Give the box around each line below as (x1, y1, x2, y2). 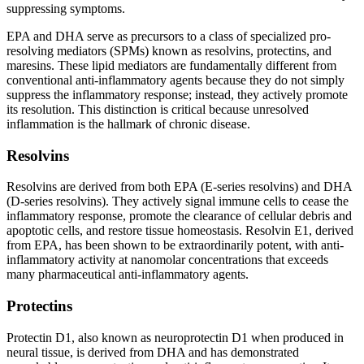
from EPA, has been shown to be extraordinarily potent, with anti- (6, 238, 344, 253)
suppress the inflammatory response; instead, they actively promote (6, 87, 348, 102)
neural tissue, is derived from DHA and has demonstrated (6, 344, 299, 359)
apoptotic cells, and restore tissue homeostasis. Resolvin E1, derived (6, 223, 353, 238)
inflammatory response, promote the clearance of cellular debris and (6, 209, 352, 223)
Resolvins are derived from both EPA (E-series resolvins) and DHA (6, 180, 352, 194)
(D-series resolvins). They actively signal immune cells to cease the (6, 194, 349, 209)
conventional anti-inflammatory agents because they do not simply (6, 72, 344, 87)
